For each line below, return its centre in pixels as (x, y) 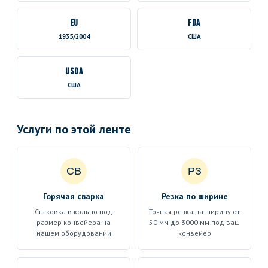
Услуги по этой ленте (74, 129)
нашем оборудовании (74, 233)
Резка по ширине (194, 196)
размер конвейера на (74, 222)
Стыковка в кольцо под (74, 211)
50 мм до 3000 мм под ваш (194, 222)
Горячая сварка (74, 196)
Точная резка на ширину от (194, 211)
